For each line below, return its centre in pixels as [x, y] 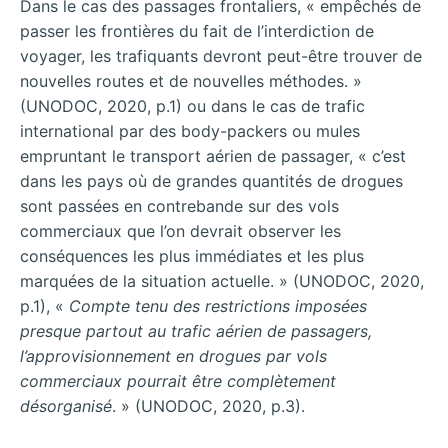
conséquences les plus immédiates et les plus [192, 255]
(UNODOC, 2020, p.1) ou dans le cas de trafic [192, 105]
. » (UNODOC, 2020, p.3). [208, 405]
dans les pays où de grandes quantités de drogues [211, 180]
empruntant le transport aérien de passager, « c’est [213, 155]
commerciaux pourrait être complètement [178, 380]
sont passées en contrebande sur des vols [179, 205]
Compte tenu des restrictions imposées [218, 305]
